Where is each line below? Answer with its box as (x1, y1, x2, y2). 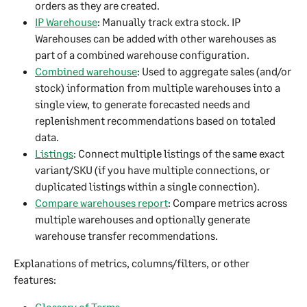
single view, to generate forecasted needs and (35, 97, 252, 110)
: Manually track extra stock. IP (97, 14, 243, 28)
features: (14, 272, 56, 286)
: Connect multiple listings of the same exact (73, 146, 286, 160)
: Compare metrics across (168, 195, 289, 209)
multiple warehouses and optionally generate (35, 212, 252, 225)
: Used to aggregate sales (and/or (137, 64, 293, 77)
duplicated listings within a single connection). (35, 179, 260, 193)
